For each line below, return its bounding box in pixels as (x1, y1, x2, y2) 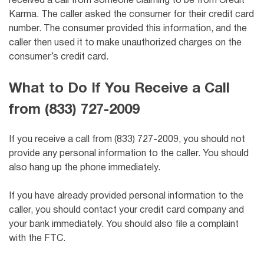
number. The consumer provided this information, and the (9, 25, 247, 34)
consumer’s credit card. (9, 53, 108, 62)
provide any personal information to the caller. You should (9, 150, 249, 159)
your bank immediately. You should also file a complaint (9, 220, 239, 229)
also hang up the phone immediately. (9, 164, 160, 173)
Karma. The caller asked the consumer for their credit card (9, 11, 254, 19)
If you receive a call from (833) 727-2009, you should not (9, 136, 245, 144)
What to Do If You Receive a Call (9, 82, 230, 96)
